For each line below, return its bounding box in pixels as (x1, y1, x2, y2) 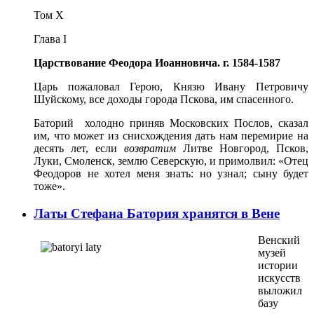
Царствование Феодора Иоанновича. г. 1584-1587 (34, 56, 280, 69)
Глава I (34, 32, 81, 45)
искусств (258, 272, 301, 285)
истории (258, 259, 298, 272)
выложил (258, 285, 302, 297)
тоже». (34, 179, 65, 192)
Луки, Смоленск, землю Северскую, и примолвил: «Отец (34, 154, 308, 167)
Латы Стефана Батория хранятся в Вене (34, 205, 280, 221)
